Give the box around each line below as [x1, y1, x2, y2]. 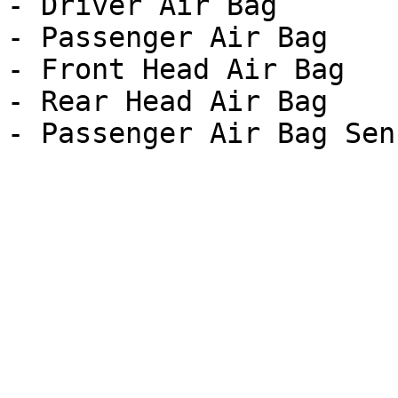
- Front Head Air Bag [7, 53, 345, 85]
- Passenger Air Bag [7, 21, 328, 53]
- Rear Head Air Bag [7, 85, 328, 117]
